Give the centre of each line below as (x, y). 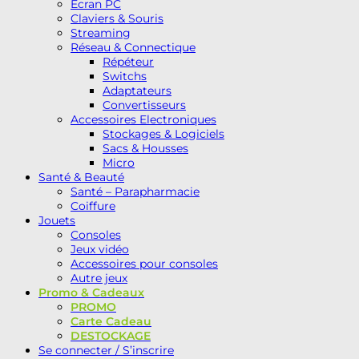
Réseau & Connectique (133, 47)
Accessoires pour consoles (144, 263)
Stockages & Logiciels (163, 133)
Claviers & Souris (117, 18)
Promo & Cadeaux (91, 292)
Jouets (57, 220)
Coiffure (93, 206)
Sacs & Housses (145, 148)
